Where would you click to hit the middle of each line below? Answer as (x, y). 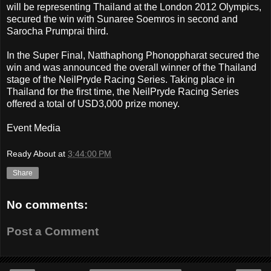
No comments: (47, 205)
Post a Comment (53, 231)
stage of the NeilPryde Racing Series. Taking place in (121, 79)
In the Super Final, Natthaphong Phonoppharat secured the (133, 55)
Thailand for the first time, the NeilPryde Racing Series (123, 91)
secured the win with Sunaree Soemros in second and (122, 19)
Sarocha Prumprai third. (57, 31)
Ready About (31, 154)
